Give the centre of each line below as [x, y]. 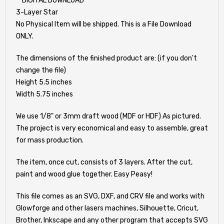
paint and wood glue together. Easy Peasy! [84, 174]
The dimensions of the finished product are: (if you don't [106, 58]
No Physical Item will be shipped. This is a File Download [104, 24]
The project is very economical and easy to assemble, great [112, 128]
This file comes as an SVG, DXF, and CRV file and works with [110, 196]
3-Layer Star [37, 12]
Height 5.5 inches [44, 82]
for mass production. [50, 140]
